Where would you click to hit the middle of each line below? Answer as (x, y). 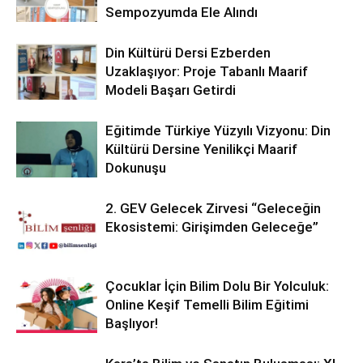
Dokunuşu (136, 168)
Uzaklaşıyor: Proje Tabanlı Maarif (207, 71)
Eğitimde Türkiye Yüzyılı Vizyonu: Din (218, 130)
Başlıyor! (132, 323)
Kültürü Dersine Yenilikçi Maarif (201, 149)
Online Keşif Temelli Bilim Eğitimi (207, 305)
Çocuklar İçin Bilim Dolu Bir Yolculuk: (217, 286)
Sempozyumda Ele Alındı (181, 12)
